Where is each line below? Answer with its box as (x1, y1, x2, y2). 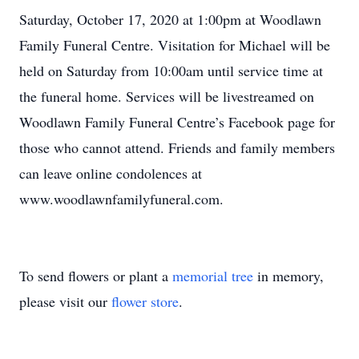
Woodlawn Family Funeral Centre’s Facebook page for (19, 112, 335, 131)
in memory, (253, 266, 324, 285)
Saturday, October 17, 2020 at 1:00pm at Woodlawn (19, 10, 321, 29)
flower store (111, 292, 179, 311)
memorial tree (172, 266, 253, 285)
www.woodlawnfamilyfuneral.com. (19, 189, 224, 208)
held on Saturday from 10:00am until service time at (19, 61, 323, 80)
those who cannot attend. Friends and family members (19, 138, 335, 157)
